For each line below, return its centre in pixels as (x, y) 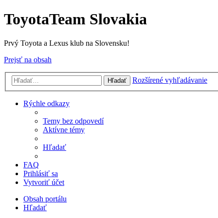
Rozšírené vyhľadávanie (170, 80)
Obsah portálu (45, 199)
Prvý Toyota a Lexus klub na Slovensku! (67, 43)
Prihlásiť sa (41, 174)
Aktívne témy (64, 130)
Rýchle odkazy (46, 104)
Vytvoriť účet (44, 182)
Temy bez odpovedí (73, 121)
